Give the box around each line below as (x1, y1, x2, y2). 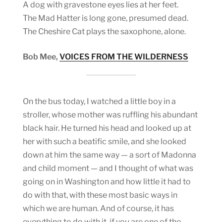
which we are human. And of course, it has (23, 203, 174, 213)
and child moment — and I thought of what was (23, 163, 193, 173)
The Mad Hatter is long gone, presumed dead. (23, 13, 188, 23)
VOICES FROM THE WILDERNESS (59, 52, 188, 61)
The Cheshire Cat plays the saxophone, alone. (23, 26, 186, 36)
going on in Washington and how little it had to (23, 176, 191, 186)
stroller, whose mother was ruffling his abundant (23, 110, 198, 119)
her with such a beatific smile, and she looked (23, 136, 186, 146)
